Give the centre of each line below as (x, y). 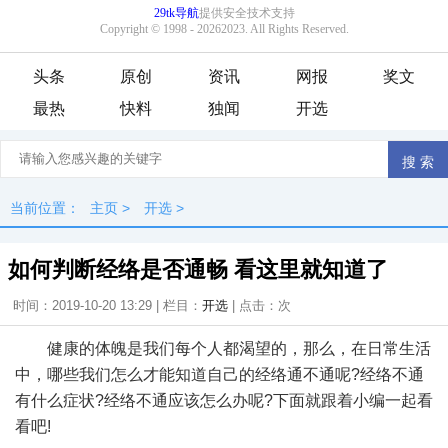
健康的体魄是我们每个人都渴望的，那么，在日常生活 (239, 348)
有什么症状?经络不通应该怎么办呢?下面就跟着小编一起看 (224, 400)
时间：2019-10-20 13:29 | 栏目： (107, 305)
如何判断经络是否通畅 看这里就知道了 (198, 269)
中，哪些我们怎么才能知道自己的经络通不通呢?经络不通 (219, 374)
